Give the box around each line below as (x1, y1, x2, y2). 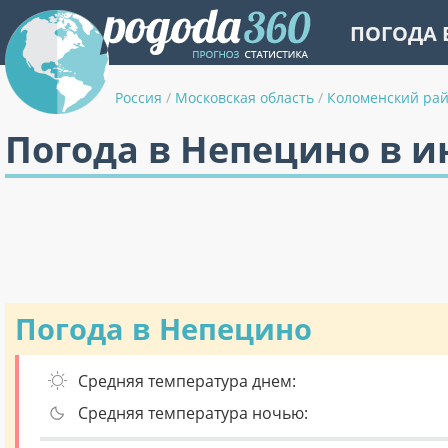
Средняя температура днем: (78, 370, 296, 392)
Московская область (175, 88, 314, 107)
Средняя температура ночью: (78, 402, 308, 424)
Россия (115, 88, 162, 107)
